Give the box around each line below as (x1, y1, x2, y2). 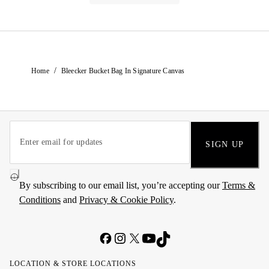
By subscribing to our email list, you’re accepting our (19, 180, 222, 190)
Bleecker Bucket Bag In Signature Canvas (61, 66, 185, 75)
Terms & (222, 180, 255, 190)
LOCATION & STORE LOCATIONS (10, 259, 136, 268)
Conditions (19, 195, 61, 205)
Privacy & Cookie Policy (79, 195, 174, 205)
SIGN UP (205, 140, 244, 149)
